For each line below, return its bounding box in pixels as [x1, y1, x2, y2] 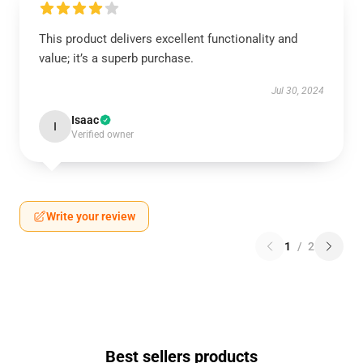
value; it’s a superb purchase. [39, 51, 194, 66]
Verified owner [71, 129, 134, 140]
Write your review [46, 210, 135, 223]
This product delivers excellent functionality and [39, 32, 297, 46]
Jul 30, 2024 [271, 85, 324, 96]
